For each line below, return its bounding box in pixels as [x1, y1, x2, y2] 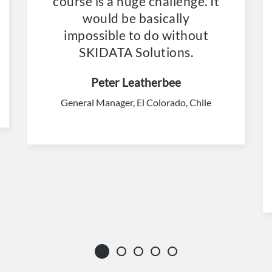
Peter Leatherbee [91, 75, 181, 89]
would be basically [83, 10, 189, 25]
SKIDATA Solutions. [79, 44, 193, 59]
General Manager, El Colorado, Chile [61, 96, 211, 108]
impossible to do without [64, 27, 208, 42]
